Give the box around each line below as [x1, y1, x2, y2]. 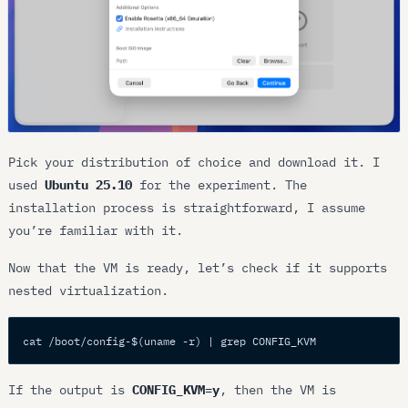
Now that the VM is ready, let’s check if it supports [8, 260, 388, 277]
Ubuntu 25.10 [45, 176, 133, 193]
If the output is [8, 381, 133, 398]
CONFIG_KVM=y [132, 381, 220, 398]
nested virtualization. [8, 282, 169, 300]
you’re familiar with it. [8, 221, 184, 239]
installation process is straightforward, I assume [8, 199, 366, 216]
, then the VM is [219, 381, 337, 398]
